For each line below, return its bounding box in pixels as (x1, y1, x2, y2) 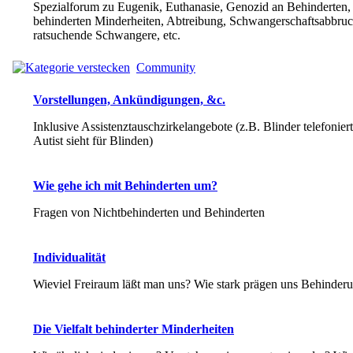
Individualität (33, 250, 106, 264)
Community (136, 60, 195, 74)
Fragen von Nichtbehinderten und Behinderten (33, 205, 265, 219)
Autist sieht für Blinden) (33, 133, 153, 147)
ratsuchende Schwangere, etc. (33, 28, 180, 42)
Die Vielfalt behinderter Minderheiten (33, 321, 234, 336)
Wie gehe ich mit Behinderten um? (33, 178, 217, 192)
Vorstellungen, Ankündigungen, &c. (33, 92, 225, 106)
